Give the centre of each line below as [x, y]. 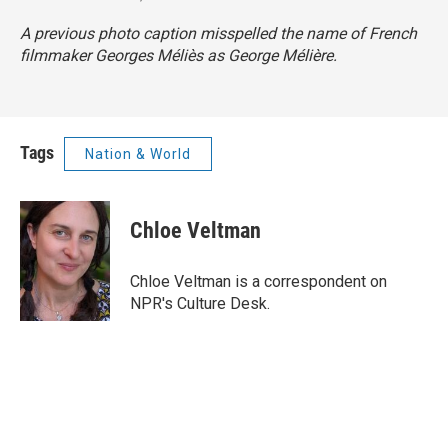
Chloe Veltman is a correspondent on [258, 281]
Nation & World [138, 154]
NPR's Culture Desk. [200, 303]
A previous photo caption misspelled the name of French [218, 33]
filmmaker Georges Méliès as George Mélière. [178, 55]
